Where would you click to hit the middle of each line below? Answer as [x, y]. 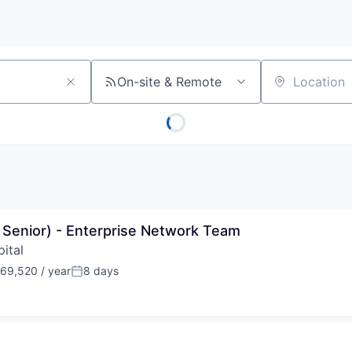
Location [286, 88]
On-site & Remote [169, 82]
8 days [101, 271]
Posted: [92, 278]
